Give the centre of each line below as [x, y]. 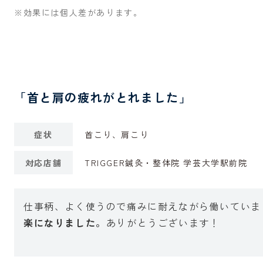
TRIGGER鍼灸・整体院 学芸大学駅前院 [166, 163]
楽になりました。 [65, 222]
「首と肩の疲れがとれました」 [103, 97]
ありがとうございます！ [163, 222]
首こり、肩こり [117, 134]
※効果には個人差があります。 [78, 12]
